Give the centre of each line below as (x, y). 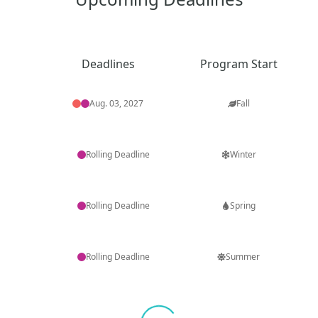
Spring (243, 206)
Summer (243, 257)
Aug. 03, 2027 (116, 104)
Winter (243, 155)
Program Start (238, 64)
